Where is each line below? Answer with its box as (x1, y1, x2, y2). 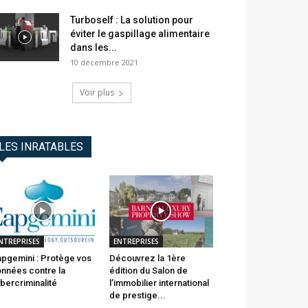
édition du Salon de (109, 265, 188, 276)
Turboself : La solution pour (70, 14, 193, 26)
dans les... (70, 42, 117, 54)
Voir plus (80, 87, 114, 99)
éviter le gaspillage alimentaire (70, 28, 210, 40)
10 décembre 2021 (70, 57, 138, 68)
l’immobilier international (109, 277, 209, 288)
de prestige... (109, 289, 166, 300)
